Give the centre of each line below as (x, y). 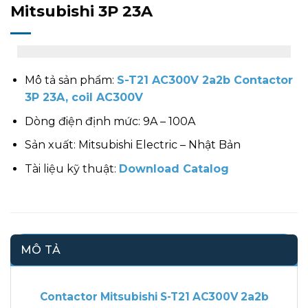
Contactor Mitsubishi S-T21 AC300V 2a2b (154, 296)
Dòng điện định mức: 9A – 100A (110, 121)
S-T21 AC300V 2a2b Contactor (205, 80)
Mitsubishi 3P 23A (81, 11)
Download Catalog (174, 168)
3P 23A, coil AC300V (84, 98)
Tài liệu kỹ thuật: (71, 168)
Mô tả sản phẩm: (70, 80)
